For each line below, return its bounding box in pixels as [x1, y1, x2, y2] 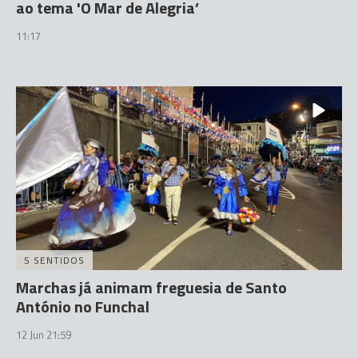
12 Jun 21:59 [16, 326, 71, 343]
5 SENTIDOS [24, 252, 85, 268]
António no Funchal [16, 293, 149, 319]
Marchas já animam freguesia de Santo [16, 274, 287, 300]
